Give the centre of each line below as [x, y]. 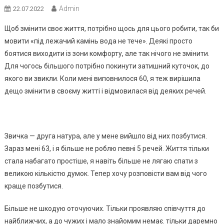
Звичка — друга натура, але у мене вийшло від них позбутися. [105, 136]
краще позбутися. [33, 186]
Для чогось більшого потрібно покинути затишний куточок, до [107, 66]
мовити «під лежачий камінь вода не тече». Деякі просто [98, 41]
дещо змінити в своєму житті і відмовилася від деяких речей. [105, 91]
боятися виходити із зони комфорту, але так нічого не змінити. [107, 53]
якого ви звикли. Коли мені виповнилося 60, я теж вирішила [102, 78]
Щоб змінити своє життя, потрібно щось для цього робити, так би [111, 28]
